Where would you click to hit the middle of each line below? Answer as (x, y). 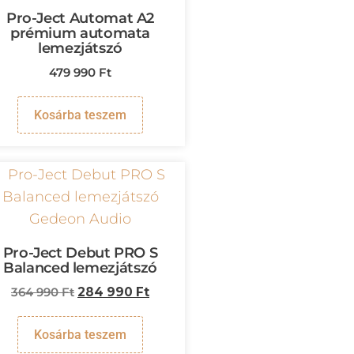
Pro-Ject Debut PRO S (80, 253)
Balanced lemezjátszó (80, 268)
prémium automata (80, 34)
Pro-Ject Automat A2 (80, 19)
